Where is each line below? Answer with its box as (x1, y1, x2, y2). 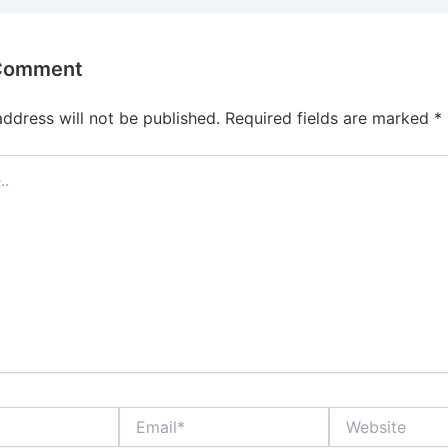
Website (328, 406, 382, 424)
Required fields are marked (225, 107, 434, 128)
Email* (118, 406, 159, 424)
